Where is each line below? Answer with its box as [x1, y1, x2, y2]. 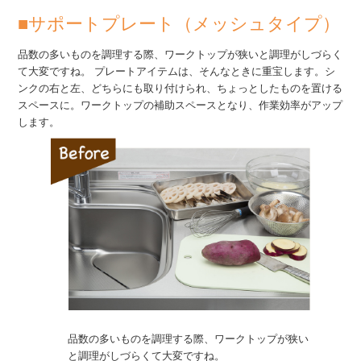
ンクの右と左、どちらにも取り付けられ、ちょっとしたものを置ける [18, 80, 343, 96]
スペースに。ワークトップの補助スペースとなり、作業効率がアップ [18, 97, 343, 113]
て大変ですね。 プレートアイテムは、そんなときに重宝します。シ [18, 63, 336, 79]
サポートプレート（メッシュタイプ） [28, 9, 341, 35]
